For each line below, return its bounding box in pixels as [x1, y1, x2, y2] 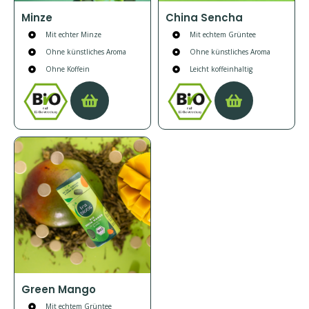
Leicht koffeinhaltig [189, 63, 252, 74]
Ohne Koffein [45, 63, 90, 74]
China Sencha [166, 10, 243, 25]
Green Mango [21, 281, 96, 297]
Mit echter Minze [45, 29, 101, 39]
